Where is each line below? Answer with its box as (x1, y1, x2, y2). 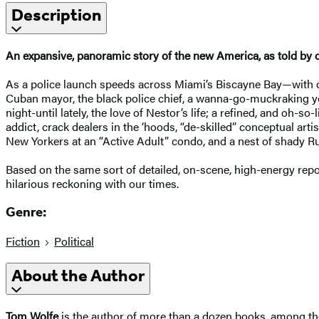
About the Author (11, 266, 145, 286)
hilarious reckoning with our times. (6, 174, 179, 192)
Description (11, 4, 101, 25)
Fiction (6, 233, 40, 250)
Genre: (6, 204, 46, 221)
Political (54, 233, 94, 250)
